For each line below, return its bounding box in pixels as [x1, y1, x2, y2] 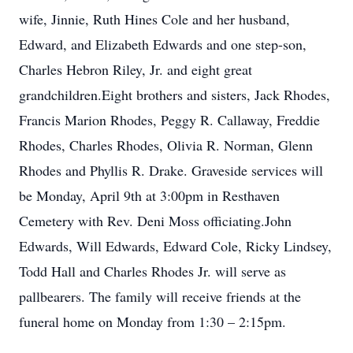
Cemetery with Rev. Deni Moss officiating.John [19, 211, 292, 230]
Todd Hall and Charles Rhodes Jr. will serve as [19, 262, 286, 281]
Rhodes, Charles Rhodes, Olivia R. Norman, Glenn [19, 136, 313, 154]
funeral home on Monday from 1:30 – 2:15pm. [19, 312, 286, 331]
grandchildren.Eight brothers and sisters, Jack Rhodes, [19, 85, 330, 104]
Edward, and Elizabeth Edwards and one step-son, [19, 35, 307, 54]
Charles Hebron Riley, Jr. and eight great [19, 60, 252, 79]
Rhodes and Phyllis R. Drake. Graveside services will [19, 161, 323, 180]
